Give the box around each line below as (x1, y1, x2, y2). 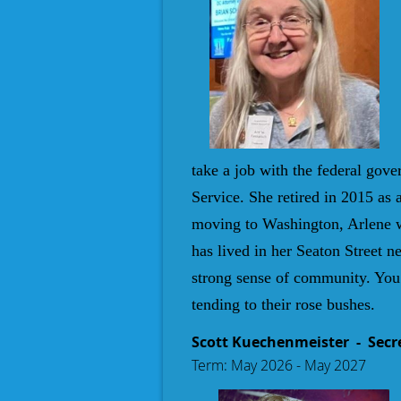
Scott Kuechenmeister (192, 331, 349, 352)
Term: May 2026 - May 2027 (192, 354, 366, 375)
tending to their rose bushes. (192, 294, 375, 313)
